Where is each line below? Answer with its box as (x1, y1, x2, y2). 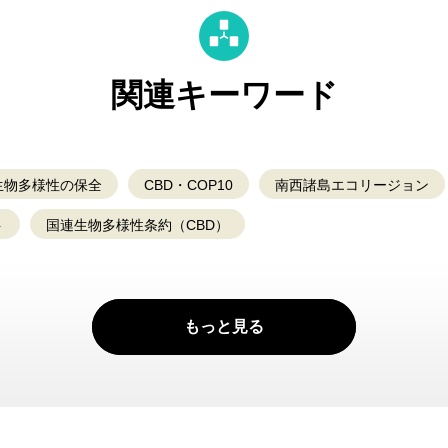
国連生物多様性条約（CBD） (46, 217, 229, 233)
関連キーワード (110, 77, 338, 113)
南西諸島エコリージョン (275, 177, 429, 193)
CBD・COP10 (144, 177, 233, 193)
